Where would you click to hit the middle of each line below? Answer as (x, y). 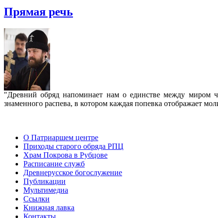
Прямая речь (38, 11)
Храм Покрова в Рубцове (65, 155)
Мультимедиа (46, 190)
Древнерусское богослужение (73, 172)
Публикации (45, 181)
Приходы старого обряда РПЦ (73, 146)
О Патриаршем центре (61, 137)
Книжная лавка (49, 207)
